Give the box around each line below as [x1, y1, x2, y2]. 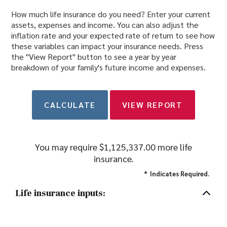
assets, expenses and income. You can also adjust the [11, 19, 199, 30]
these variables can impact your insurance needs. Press [11, 41, 203, 52]
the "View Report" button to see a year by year [11, 51, 176, 62]
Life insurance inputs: [15, 187, 105, 200]
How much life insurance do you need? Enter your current [11, 9, 210, 20]
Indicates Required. [150, 169, 209, 178]
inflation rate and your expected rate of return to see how [11, 30, 215, 41]
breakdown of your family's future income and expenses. [11, 62, 206, 73]
